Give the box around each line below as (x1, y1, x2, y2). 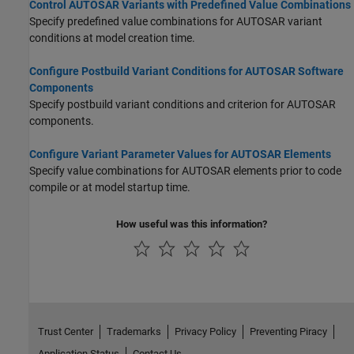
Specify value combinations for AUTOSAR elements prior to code (29, 164, 341, 177)
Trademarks (106, 325, 161, 337)
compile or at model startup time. (29, 180, 190, 194)
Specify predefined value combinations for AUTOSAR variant (29, 14, 322, 28)
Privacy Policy (174, 325, 236, 337)
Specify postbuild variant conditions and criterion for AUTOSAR (29, 97, 336, 111)
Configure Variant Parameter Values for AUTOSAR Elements (29, 147, 331, 160)
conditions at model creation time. (29, 31, 195, 44)
